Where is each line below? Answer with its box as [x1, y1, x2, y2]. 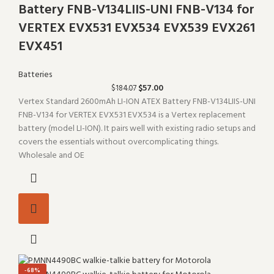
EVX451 [18, 36, 62, 58]
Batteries [18, 68, 52, 83]
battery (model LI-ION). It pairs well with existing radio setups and [18, 122, 256, 136]
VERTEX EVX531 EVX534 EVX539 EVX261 [18, 18, 255, 40]
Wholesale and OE [18, 149, 84, 163]
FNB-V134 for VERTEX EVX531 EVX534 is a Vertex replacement [18, 108, 246, 123]
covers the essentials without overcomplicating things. [18, 135, 218, 150]
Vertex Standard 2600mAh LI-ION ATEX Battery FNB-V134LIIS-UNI [18, 95, 256, 109]
